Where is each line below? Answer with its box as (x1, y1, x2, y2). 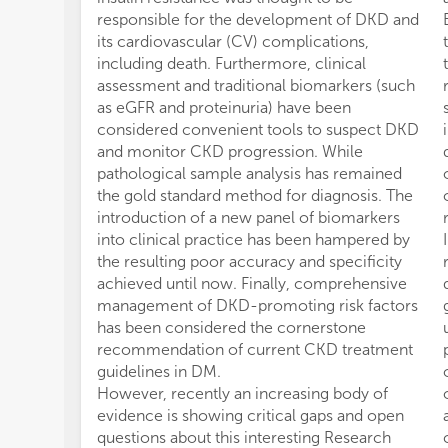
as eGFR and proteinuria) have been (97, 98, 351, 117)
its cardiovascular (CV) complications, (97, 32, 369, 51)
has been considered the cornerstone (97, 318, 366, 337)
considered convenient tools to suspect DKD (97, 120, 419, 139)
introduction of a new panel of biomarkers (97, 208, 400, 227)
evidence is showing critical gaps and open (97, 406, 404, 425)
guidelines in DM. (97, 362, 221, 381)
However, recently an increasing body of (97, 384, 388, 403)
